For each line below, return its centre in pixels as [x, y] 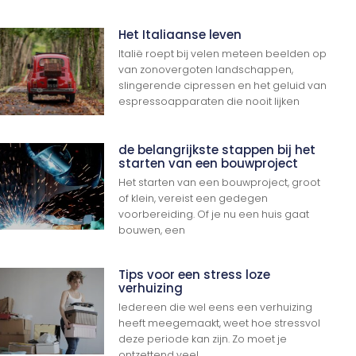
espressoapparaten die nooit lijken [209, 102]
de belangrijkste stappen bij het [217, 149]
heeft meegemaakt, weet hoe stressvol [220, 323]
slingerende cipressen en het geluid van [223, 86]
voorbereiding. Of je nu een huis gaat [214, 214]
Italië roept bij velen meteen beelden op [223, 54]
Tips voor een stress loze [195, 274]
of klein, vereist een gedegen [193, 198]
